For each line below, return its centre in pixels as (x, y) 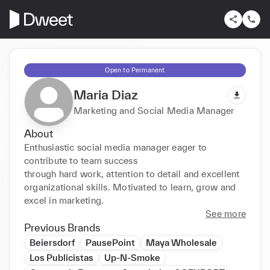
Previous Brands (62, 227)
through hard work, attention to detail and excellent (132, 174)
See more (226, 213)
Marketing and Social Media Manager (154, 110)
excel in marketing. (64, 200)
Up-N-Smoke (132, 257)
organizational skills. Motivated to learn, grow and (130, 187)
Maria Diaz (106, 94)
